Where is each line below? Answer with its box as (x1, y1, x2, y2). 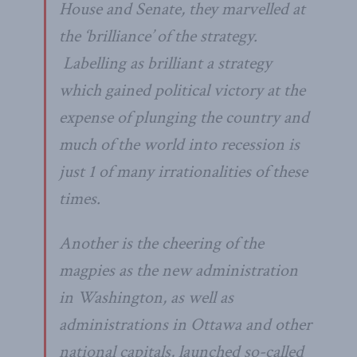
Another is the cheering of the (59, 231, 264, 255)
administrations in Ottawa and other (59, 312, 312, 336)
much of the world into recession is (59, 132, 300, 156)
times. (59, 186, 100, 210)
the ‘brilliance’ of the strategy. (59, 24, 257, 48)
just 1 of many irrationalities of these (59, 159, 308, 183)
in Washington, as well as (59, 285, 233, 309)
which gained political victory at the (59, 78, 305, 102)
